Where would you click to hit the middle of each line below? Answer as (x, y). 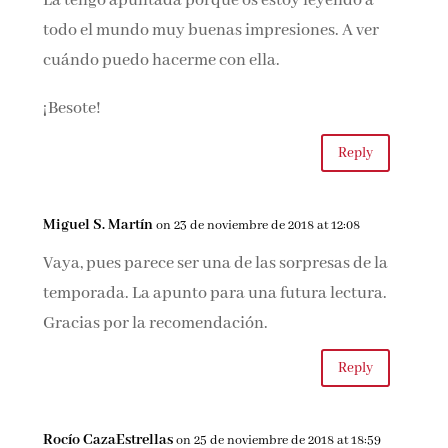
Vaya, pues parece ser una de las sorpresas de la (216, 263)
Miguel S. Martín (98, 225)
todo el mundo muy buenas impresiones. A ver (211, 30)
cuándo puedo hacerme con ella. (162, 60)
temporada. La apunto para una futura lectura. (215, 293)
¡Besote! (72, 108)
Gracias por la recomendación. (156, 323)
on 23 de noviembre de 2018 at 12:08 (258, 225)
